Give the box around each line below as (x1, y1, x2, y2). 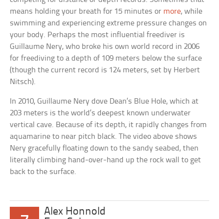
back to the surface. (10, 168, 77, 176)
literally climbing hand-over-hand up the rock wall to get (10, 156, 201, 165)
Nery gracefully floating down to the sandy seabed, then (10, 144, 199, 153)
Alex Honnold (44, 206, 106, 218)
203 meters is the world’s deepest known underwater (10, 109, 191, 118)
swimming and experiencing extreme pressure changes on (10, 19, 207, 28)
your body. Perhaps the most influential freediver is (10, 31, 185, 40)
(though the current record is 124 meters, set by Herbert (10, 66, 200, 75)
